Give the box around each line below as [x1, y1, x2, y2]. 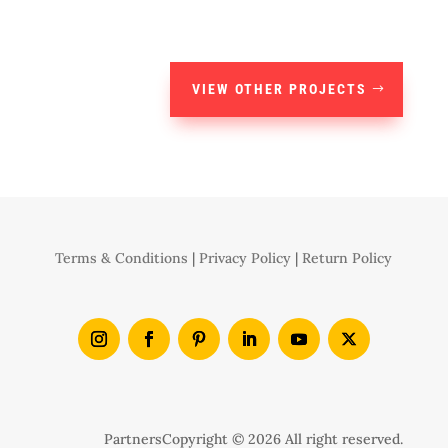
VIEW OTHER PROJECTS [192, 81, 368, 98]
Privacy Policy [199, 249, 292, 268]
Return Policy [302, 249, 393, 268]
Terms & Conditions [55, 249, 189, 268]
